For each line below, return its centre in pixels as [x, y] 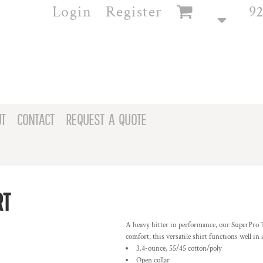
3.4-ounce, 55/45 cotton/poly [179, 249]
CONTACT [36, 119]
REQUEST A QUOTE [106, 119]
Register [134, 11]
